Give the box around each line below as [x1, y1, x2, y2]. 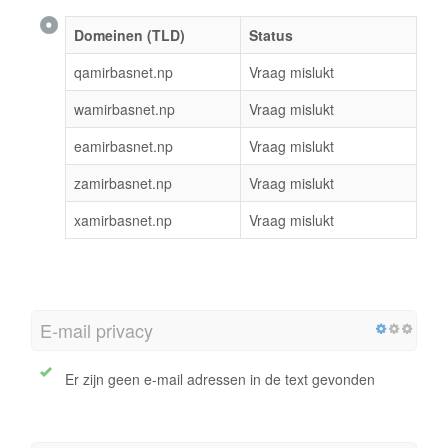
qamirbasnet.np [74, 62, 173, 83]
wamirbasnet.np [74, 99, 175, 120]
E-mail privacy [40, 317, 153, 344]
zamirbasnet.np [74, 173, 172, 194]
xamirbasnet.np [74, 210, 172, 231]
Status [249, 25, 293, 46]
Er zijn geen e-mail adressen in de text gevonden [65, 369, 375, 390]
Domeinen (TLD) [74, 25, 185, 46]
